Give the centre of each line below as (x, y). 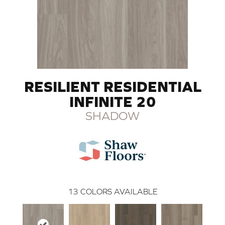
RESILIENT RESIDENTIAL (113, 86)
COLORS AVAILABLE (119, 191)
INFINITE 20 (113, 101)
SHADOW (113, 116)
